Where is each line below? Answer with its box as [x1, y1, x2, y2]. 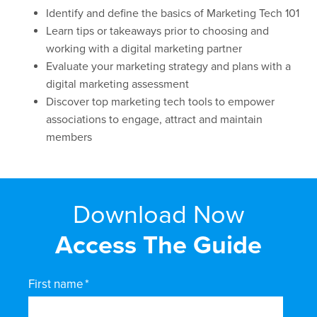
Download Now [73, 200, 244, 230]
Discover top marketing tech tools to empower [46, 95, 275, 109]
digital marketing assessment [46, 77, 189, 91]
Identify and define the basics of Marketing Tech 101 [46, 6, 299, 21]
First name [28, 277, 83, 292]
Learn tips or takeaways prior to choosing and [46, 24, 269, 38]
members [46, 130, 92, 144]
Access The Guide [55, 230, 262, 260]
